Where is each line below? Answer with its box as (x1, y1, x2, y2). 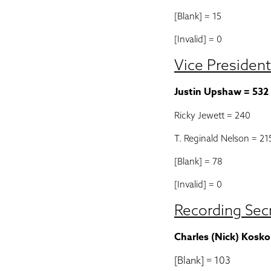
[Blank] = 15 (174, 10, 221, 22)
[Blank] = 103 (174, 254, 230, 266)
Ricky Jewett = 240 (174, 109, 250, 121)
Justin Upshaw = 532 (174, 85, 269, 99)
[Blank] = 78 (174, 155, 223, 167)
